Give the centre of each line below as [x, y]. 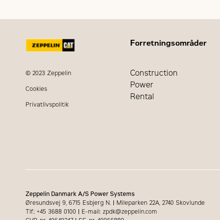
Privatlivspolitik [47, 105]
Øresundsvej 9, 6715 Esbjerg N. [69, 203]
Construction [154, 73]
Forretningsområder [168, 43]
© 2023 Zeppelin [49, 73]
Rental [142, 96]
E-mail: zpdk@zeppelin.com [119, 211]
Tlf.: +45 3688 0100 [52, 211]
